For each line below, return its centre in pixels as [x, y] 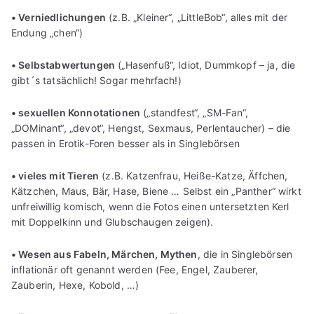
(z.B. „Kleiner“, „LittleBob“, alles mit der [196, 17]
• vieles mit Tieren [55, 175]
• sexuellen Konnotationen [76, 112]
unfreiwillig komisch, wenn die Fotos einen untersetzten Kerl [150, 206]
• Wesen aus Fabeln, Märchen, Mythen [104, 254]
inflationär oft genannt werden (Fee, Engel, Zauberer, [135, 269]
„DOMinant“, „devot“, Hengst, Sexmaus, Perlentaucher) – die [151, 128]
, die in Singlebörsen [245, 254]
